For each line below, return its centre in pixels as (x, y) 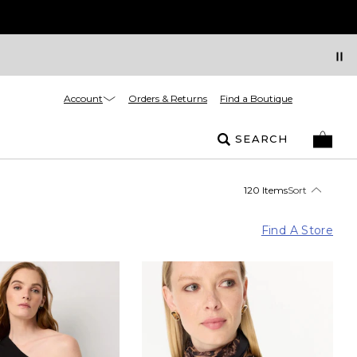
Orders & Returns (168, 98)
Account (83, 98)
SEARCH (261, 139)
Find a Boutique (256, 98)
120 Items (266, 190)
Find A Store (297, 230)
